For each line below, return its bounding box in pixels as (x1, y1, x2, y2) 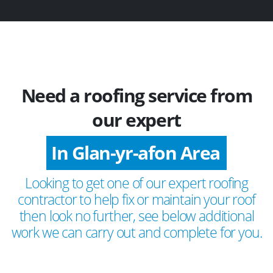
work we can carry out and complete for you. (11, 222, 262, 242)
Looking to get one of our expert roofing (24, 172, 249, 193)
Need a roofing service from (21, 83, 252, 108)
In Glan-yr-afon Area (51, 140, 220, 165)
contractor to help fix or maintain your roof (18, 189, 255, 209)
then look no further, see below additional (19, 205, 254, 225)
